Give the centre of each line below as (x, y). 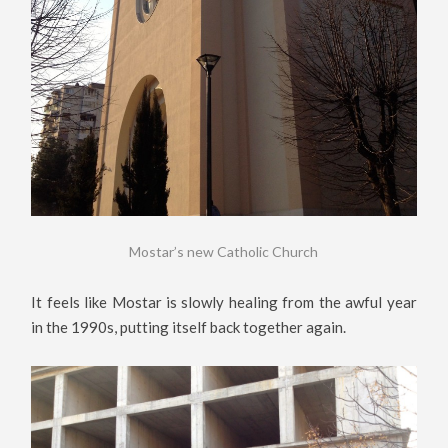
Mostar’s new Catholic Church (224, 251)
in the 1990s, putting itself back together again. (189, 327)
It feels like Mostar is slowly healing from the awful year (224, 302)
